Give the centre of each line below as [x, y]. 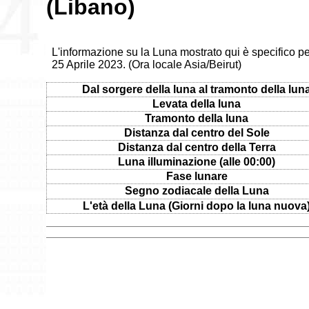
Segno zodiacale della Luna [197, 190]
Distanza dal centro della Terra [197, 147]
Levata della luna [197, 103]
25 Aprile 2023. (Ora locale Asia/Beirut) [147, 64]
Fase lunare [197, 176]
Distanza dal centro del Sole [197, 132]
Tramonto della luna [197, 118]
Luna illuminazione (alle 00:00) [197, 161]
